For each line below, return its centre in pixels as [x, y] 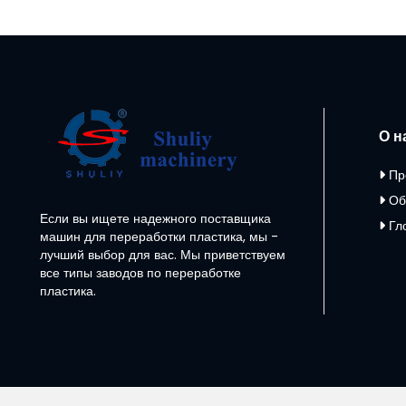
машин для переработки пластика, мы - [159, 236]
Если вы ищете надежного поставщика [155, 218]
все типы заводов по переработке [140, 272]
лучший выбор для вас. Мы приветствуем [163, 254]
